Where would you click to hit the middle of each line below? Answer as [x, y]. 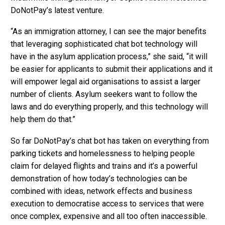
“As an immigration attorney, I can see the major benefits [108, 32]
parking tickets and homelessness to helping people [103, 153]
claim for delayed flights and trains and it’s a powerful [104, 166]
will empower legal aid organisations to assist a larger [105, 82]
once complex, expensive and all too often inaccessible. [109, 216]
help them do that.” [43, 120]
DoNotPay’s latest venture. [57, 10]
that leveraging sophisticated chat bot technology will [104, 44]
